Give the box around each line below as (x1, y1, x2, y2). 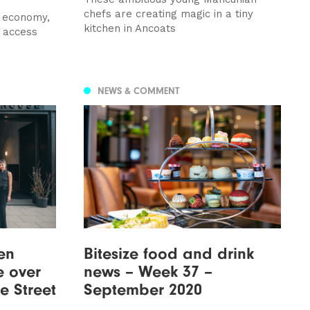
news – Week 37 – (83, 261, 212, 281)
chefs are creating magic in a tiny (83, 7, 253, 20)
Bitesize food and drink (83, 243, 254, 263)
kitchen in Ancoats (83, 21, 176, 35)
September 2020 (83, 279, 202, 299)
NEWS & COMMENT (97, 85, 179, 98)
